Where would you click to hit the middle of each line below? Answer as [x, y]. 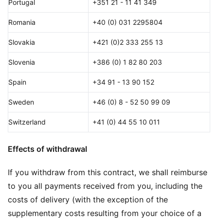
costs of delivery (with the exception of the [88, 200]
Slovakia [22, 42]
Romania [22, 22]
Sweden [21, 102]
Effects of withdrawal [47, 149]
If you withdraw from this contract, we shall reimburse [108, 172]
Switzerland [27, 122]
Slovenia [22, 62]
